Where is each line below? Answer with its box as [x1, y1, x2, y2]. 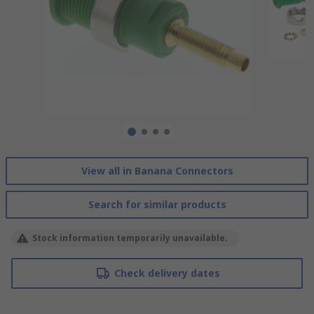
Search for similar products [88, 197, 226, 211]
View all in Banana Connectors [81, 163, 233, 177]
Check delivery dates [114, 266, 220, 280]
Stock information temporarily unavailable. [32, 231, 228, 244]
